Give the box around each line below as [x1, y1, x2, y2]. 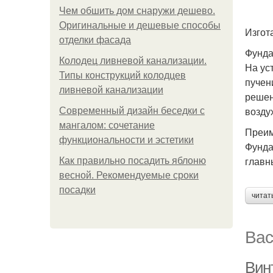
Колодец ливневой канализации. [59, 55, 207, 66]
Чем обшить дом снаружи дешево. [59, 5, 215, 16]
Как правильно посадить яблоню [59, 155, 206, 166]
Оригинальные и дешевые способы [59, 20, 221, 30]
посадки [59, 185, 96, 195]
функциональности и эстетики [59, 135, 194, 145]
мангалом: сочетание [59, 120, 155, 130]
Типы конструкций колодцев [59, 70, 186, 80]
